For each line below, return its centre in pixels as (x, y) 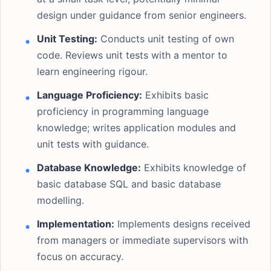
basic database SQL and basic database (129, 184)
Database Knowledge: (89, 168)
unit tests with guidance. (93, 144)
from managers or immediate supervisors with (142, 240)
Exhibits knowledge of (194, 168)
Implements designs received (182, 224)
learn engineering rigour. (92, 71)
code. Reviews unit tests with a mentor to (132, 55)
